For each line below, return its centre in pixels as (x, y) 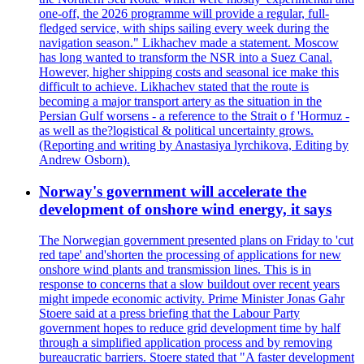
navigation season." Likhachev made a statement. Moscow (189, 43)
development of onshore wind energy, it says (185, 209)
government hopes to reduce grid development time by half (190, 328)
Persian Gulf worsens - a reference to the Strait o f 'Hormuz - (194, 116)
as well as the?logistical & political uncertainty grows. (176, 130)
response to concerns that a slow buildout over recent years (189, 284)
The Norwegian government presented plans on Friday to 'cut (196, 240)
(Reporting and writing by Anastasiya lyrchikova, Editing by (194, 145)
